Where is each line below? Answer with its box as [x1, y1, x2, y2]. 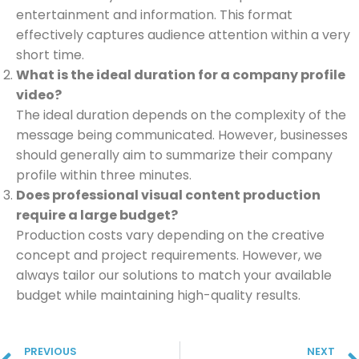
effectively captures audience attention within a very [16, 26, 350, 45]
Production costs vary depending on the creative [16, 226, 325, 245]
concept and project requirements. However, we [16, 246, 322, 265]
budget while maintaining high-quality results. [16, 286, 301, 305]
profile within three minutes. [16, 166, 192, 185]
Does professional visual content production [16, 186, 321, 205]
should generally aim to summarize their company [16, 146, 333, 165]
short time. [16, 46, 84, 65]
